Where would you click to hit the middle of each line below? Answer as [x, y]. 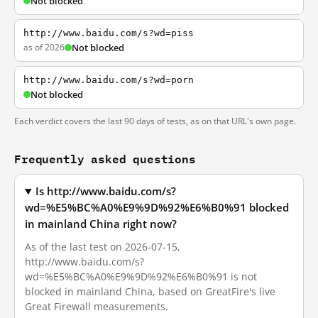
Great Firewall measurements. [97, 306]
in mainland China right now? [101, 224]
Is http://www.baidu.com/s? [106, 191]
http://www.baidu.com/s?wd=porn [109, 80]
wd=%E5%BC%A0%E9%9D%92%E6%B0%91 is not [141, 276]
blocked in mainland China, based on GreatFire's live [150, 291]
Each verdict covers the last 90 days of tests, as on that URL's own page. [155, 121]
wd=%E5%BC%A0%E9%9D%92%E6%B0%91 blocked [157, 208]
